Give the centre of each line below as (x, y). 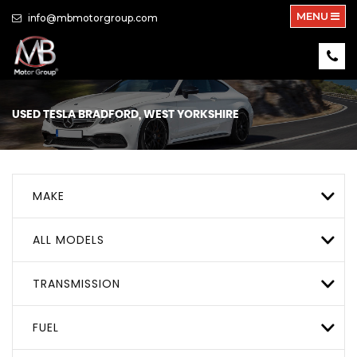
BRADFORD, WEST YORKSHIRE (157, 114)
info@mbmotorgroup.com (92, 18)
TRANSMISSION (76, 283)
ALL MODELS (69, 239)
